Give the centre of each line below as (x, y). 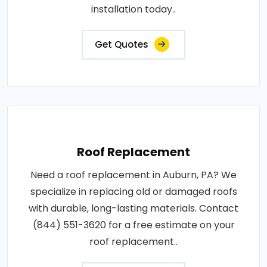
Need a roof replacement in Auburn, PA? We (133, 175)
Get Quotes (122, 44)
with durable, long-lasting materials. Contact (133, 208)
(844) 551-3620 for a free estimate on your (133, 225)
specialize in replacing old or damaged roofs (133, 192)
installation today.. (133, 9)
